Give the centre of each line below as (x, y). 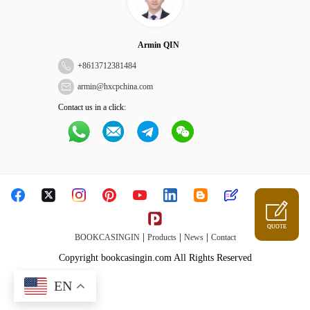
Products (162, 237)
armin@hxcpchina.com (115, 86)
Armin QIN (158, 45)
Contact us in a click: (92, 107)
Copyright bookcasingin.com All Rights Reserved (155, 258)
